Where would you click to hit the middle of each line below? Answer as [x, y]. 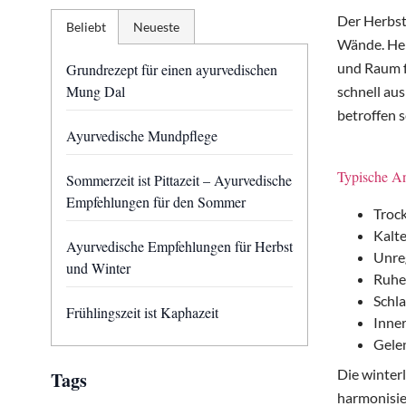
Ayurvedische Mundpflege [142, 135]
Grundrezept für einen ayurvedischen [172, 69]
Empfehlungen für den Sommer [156, 202]
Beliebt [86, 27]
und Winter [98, 268]
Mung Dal [96, 91]
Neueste [156, 27]
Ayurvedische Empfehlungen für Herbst [179, 246]
